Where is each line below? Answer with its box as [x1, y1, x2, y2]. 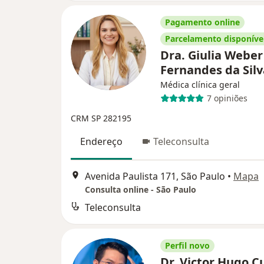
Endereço [80, 134, 123, 148]
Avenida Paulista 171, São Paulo [85, 170, 225, 183]
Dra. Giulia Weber [160, 47, 263, 63]
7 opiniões [206, 93, 247, 104]
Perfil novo [165, 240, 210, 252]
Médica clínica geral [160, 78, 240, 90]
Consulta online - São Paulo [85, 184, 196, 196]
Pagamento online [165, 16, 240, 28]
